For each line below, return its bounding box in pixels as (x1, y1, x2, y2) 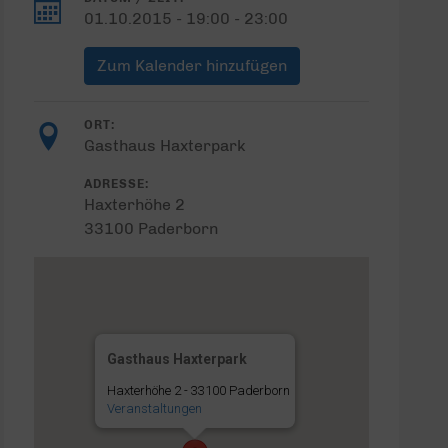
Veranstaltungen (106, 401, 202, 416)
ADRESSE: (83, 176, 149, 191)
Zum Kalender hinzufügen (96, 56, 287, 75)
